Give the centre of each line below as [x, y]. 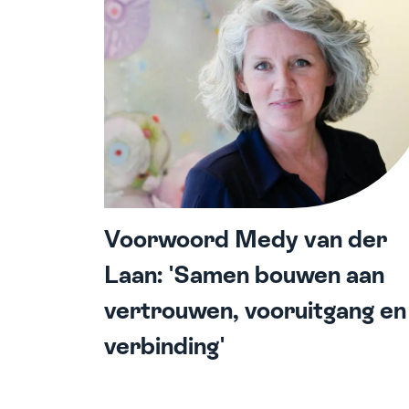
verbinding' [165, 346]
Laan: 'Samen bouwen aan [244, 274]
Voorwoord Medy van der [246, 239]
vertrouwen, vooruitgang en [255, 310]
